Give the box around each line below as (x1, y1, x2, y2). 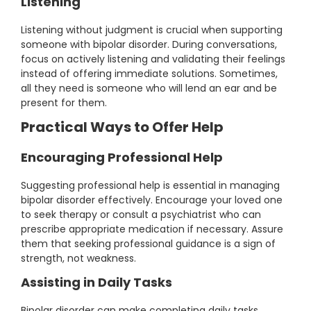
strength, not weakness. (21, 251, 136, 266)
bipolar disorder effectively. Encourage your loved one (21, 193, 283, 208)
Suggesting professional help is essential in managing (21, 178, 280, 193)
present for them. (21, 96, 107, 110)
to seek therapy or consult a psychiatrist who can (21, 208, 261, 222)
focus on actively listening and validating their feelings (21, 52, 285, 67)
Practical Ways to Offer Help (21, 117, 224, 137)
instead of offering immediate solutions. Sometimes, (21, 67, 278, 81)
